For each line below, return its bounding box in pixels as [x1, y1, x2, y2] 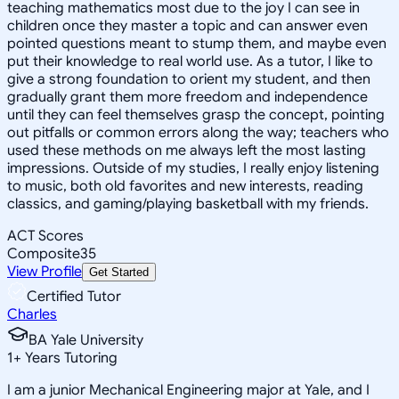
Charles [7, 305, 57, 323]
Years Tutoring [21, 348, 118, 367]
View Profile [7, 262, 82, 281]
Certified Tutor [27, 287, 121, 305]
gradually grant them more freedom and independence [7, 87, 368, 106]
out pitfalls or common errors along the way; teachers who [7, 123, 389, 142]
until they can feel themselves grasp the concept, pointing [7, 105, 385, 124]
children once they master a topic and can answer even [7, 16, 368, 35]
